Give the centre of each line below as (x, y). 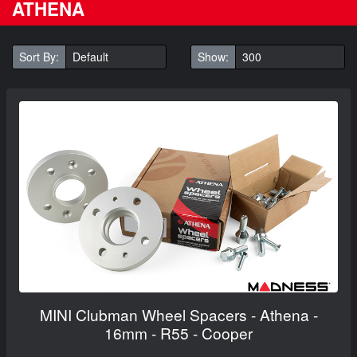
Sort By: (39, 56)
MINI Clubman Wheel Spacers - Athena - (178, 314)
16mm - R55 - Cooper (178, 332)
